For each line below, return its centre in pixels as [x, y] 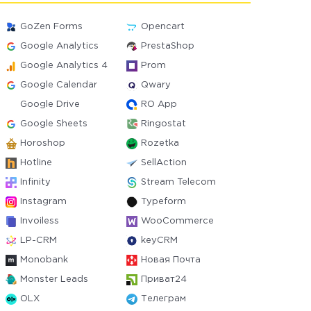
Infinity [36, 182]
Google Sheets [54, 124]
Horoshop [43, 143]
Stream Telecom [178, 182]
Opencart [162, 27]
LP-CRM [39, 241]
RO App [159, 104]
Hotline [36, 163]
